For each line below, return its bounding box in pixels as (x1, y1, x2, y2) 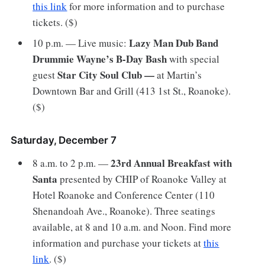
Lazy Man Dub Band (129, 35, 219, 51)
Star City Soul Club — (57, 67, 157, 83)
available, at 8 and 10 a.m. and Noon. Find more (33, 220, 232, 234)
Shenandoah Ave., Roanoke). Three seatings (33, 204, 216, 218)
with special (169, 52, 220, 66)
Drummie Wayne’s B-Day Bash (33, 51, 170, 67)
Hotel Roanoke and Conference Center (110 (33, 188, 215, 202)
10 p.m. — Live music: (33, 36, 130, 50)
